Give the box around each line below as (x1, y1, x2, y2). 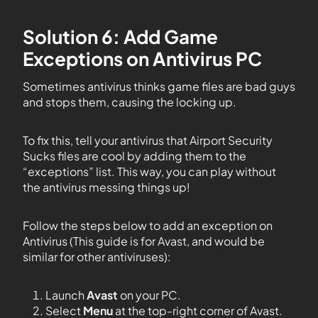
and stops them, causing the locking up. (23, 94, 236, 110)
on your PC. (120, 287, 181, 303)
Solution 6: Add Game (23, 25, 218, 49)
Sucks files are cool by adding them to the (23, 148, 246, 164)
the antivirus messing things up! (23, 180, 190, 195)
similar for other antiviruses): (23, 249, 171, 265)
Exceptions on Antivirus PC (23, 47, 262, 71)
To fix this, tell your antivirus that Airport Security (23, 133, 273, 148)
